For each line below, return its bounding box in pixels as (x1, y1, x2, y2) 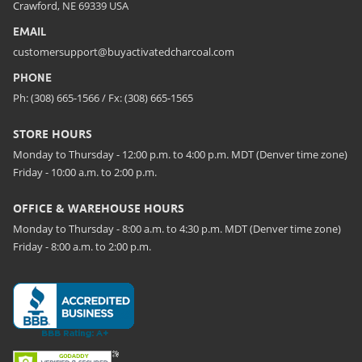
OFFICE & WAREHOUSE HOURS (12, 200, 184, 217)
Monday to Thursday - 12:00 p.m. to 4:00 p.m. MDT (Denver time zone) (12, 147, 347, 162)
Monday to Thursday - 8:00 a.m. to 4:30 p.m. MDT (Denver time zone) (12, 221, 341, 237)
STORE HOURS (12, 126, 92, 142)
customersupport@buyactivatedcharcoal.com (12, 44, 234, 60)
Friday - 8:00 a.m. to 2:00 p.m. (12, 239, 154, 255)
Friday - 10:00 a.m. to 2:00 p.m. (12, 165, 159, 180)
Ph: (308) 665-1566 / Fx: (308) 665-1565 (12, 90, 193, 106)
